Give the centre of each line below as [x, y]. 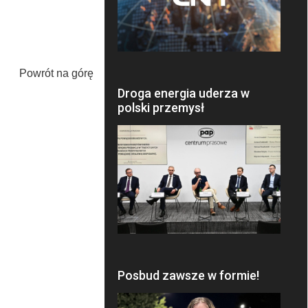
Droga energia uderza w [183, 93]
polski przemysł [161, 108]
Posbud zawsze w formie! [188, 276]
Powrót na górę [56, 74]
